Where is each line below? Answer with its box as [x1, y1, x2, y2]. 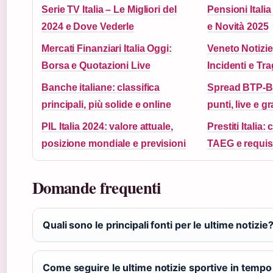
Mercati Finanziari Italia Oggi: [41, 43, 172, 54]
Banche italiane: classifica [41, 82, 160, 93]
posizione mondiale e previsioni [41, 138, 186, 149]
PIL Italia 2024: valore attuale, [41, 121, 173, 132]
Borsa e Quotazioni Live [41, 60, 151, 71]
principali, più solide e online [41, 99, 171, 110]
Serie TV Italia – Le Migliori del [41, 4, 177, 15]
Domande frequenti [32, 175, 161, 199]
